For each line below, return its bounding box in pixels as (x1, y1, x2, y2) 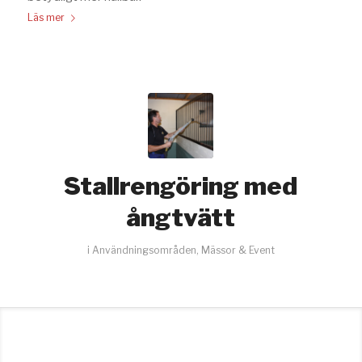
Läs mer (27, 11, 65, 24)
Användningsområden (91, 244, 196, 257)
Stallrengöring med (64, 171, 298, 201)
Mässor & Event (200, 244, 275, 257)
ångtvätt (126, 203, 236, 233)
